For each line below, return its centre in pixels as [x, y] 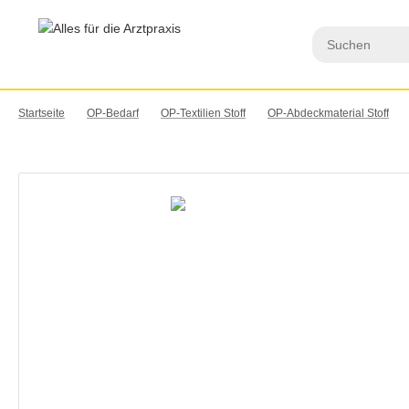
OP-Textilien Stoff [203, 113]
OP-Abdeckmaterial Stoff [328, 113]
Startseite [42, 113]
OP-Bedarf [113, 113]
